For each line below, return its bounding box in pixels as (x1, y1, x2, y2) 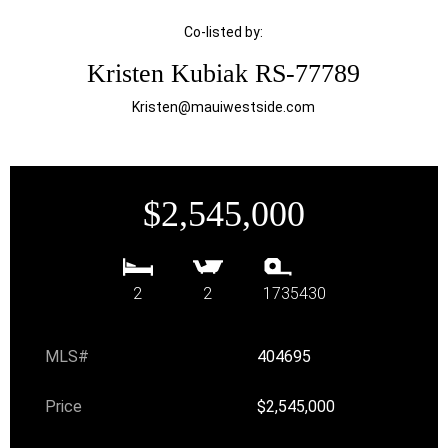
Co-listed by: (184, 23, 264, 40)
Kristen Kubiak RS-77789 (87, 58, 361, 88)
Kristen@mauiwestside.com (132, 98, 316, 115)
